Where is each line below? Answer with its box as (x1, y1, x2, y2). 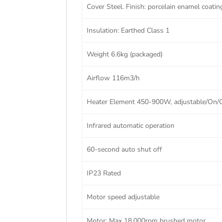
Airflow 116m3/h (86, 73, 140, 83)
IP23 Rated (86, 168, 121, 178)
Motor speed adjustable (86, 192, 160, 202)
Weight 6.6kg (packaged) (86, 50, 163, 59)
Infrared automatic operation (86, 121, 174, 130)
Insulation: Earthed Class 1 (86, 26, 169, 35)
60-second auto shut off (86, 145, 162, 154)
